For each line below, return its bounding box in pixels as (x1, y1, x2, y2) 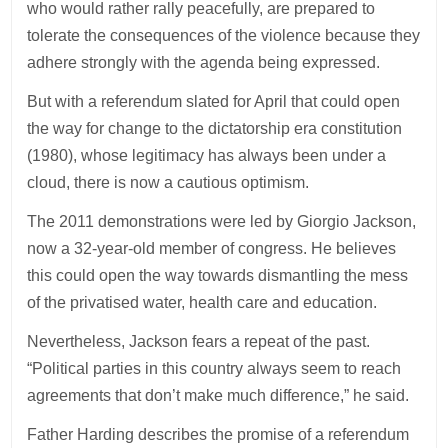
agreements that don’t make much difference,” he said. (27, 386, 414, 404)
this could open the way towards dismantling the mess (27, 266, 409, 284)
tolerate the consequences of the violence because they (27, 26, 421, 44)
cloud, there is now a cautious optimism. (27, 173, 314, 191)
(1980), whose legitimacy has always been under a (27, 146, 387, 164)
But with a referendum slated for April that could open (27, 92, 401, 110)
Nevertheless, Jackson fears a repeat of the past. (27, 332, 371, 350)
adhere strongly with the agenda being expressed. (27, 53, 385, 71)
